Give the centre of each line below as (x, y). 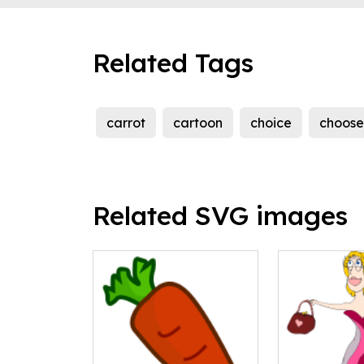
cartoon (198, 123)
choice (271, 123)
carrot (126, 123)
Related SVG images (220, 216)
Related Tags (173, 63)
